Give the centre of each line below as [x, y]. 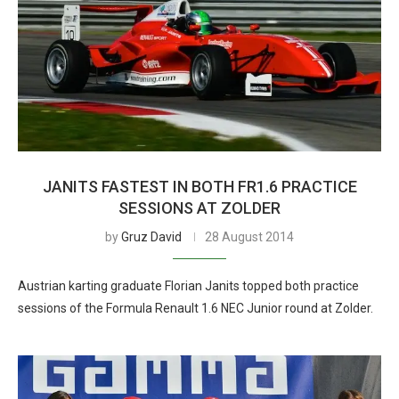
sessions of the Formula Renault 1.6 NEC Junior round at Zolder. [195, 308]
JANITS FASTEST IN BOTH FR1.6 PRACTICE [199, 187]
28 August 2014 [249, 237]
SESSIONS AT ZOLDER [199, 208]
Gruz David [151, 237]
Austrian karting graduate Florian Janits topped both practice [188, 286]
